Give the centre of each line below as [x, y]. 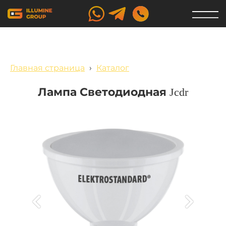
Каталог [113, 68]
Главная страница [47, 68]
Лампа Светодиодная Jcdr [113, 92]
